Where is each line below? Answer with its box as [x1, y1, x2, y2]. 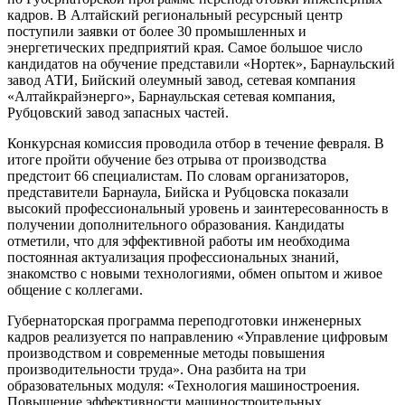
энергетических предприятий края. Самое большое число [7, 39, 363, 55]
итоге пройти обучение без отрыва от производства [7, 151, 326, 167]
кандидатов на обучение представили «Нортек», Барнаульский [7, 55, 395, 71]
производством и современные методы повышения [7, 344, 325, 361]
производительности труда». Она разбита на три [7, 361, 306, 377]
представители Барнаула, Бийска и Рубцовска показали [7, 184, 349, 200]
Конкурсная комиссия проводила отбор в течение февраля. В [7, 135, 384, 151]
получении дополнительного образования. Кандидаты [7, 216, 344, 232]
